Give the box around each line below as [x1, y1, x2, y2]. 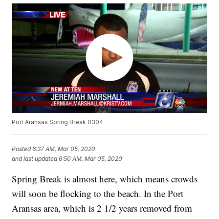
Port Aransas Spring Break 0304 [12, 118, 104, 126]
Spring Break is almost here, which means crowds [12, 173, 198, 185]
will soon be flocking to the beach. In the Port [12, 187, 184, 200]
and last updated [12, 154, 58, 162]
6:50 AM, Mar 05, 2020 [59, 154, 123, 162]
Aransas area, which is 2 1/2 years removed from [12, 202, 193, 215]
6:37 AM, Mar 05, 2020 [32, 145, 96, 153]
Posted [12, 145, 33, 153]
